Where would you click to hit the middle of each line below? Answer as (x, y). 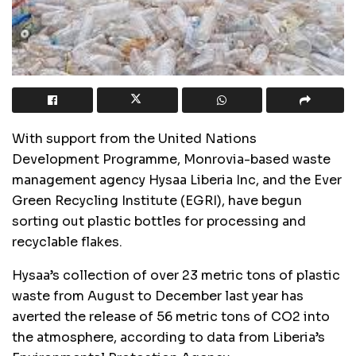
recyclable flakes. (67, 242)
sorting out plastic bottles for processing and (159, 221)
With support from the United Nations (134, 138)
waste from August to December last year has (158, 296)
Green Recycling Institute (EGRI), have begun (157, 200)
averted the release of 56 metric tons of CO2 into (171, 316)
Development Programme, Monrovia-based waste (171, 159)
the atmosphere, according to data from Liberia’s (168, 337)
